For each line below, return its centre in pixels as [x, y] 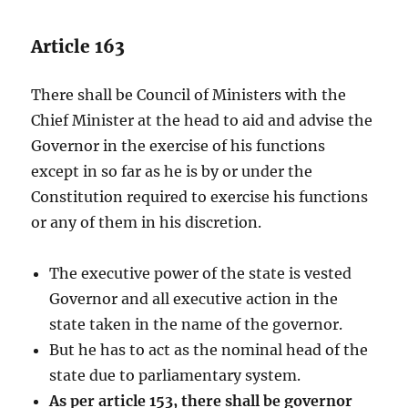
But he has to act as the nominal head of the [209, 349]
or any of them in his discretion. [147, 222]
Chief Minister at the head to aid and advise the [202, 120]
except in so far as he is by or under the [172, 171]
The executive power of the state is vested [201, 273]
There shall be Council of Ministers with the [189, 94]
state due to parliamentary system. [175, 375]
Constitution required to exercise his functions [200, 196]
